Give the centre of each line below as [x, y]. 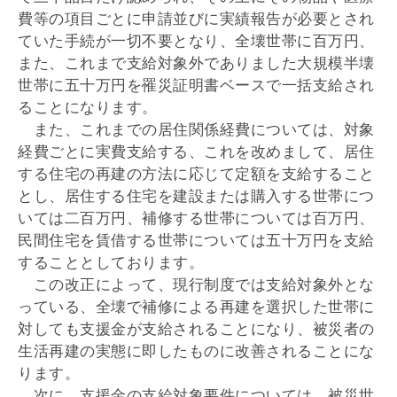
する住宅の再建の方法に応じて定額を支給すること [196, 174]
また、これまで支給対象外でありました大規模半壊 [196, 63]
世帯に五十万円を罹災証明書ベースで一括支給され [196, 85]
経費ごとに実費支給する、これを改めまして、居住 [196, 152]
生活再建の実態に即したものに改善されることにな [196, 351]
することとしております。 [111, 262]
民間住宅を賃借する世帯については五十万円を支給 [196, 240]
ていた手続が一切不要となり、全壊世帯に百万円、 [196, 41]
